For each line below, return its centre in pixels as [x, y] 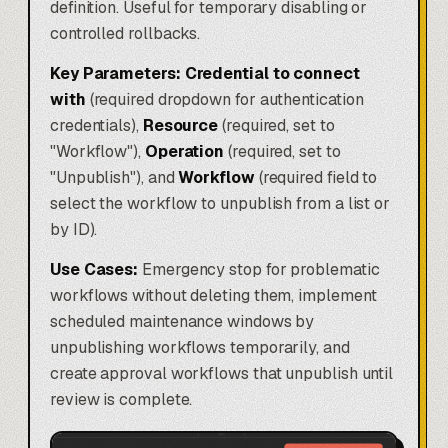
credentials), [96, 125]
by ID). [74, 229]
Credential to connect [272, 73]
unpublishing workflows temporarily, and [200, 347]
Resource [180, 125]
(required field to [316, 177]
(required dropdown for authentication [224, 99]
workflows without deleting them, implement [213, 295]
